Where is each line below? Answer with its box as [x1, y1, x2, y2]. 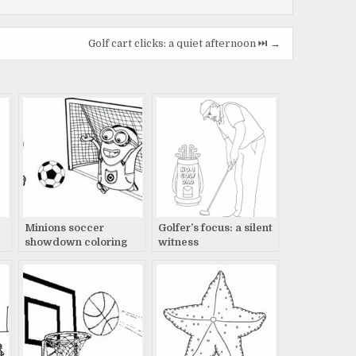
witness [158, 235, 199, 248]
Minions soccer [25, 221, 104, 234]
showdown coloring [25, 235, 127, 248]
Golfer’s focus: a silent [158, 221, 273, 234]
